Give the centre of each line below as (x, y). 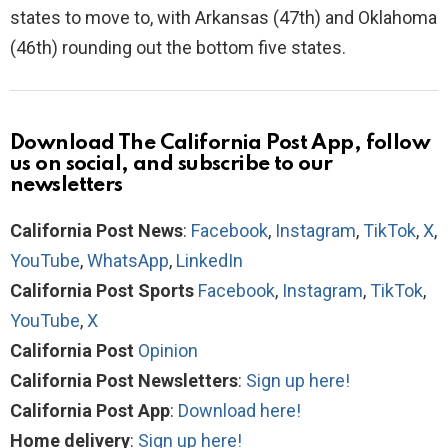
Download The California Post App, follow (220, 143)
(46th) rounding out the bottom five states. (178, 47)
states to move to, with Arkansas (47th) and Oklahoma (223, 17)
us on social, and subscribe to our (171, 164)
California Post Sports (102, 290)
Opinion (168, 350)
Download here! (239, 410)
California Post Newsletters (124, 380)
